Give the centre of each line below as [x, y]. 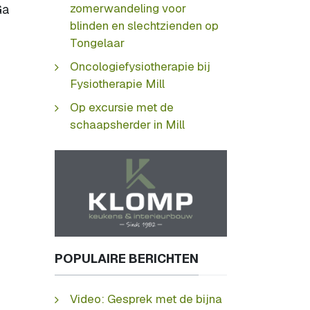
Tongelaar [97, 43]
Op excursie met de [122, 107]
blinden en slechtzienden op [144, 25]
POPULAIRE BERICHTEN [127, 258]
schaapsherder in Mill [127, 124]
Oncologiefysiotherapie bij [140, 66]
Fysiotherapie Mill [117, 83]
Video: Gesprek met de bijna [146, 299]
